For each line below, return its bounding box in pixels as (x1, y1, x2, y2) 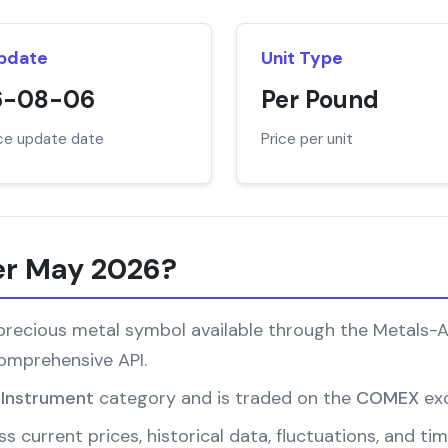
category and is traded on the (94, 386, 356, 410)
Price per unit (261, 129, 353, 149)
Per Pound (261, 84, 379, 115)
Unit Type (261, 47, 343, 69)
